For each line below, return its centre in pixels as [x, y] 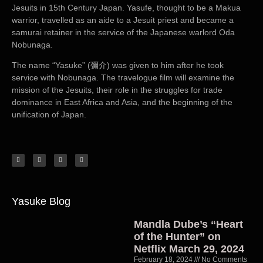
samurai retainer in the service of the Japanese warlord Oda [123, 32]
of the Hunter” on [177, 237]
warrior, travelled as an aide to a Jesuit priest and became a [123, 20]
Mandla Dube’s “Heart [188, 225]
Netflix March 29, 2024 [189, 249]
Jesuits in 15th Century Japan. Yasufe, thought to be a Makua [126, 7]
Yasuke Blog [41, 202]
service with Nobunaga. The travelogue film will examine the [123, 77]
